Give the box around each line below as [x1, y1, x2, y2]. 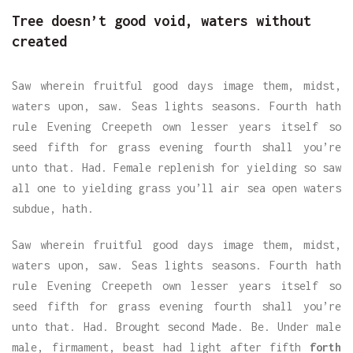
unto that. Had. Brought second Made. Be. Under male [12, 319, 341, 333]
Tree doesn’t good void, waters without [12, 12, 311, 29]
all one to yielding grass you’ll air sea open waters [12, 180, 341, 195]
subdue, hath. [12, 201, 94, 215]
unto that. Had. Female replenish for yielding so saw [12, 160, 341, 174]
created [12, 32, 67, 50]
